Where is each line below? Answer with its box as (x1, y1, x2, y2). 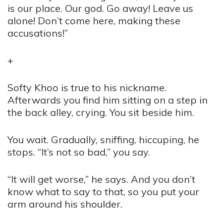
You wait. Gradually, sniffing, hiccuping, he (7, 133, 199, 146)
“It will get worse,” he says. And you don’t (7, 173, 195, 185)
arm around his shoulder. (7, 198, 122, 210)
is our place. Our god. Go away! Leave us (7, 2, 193, 14)
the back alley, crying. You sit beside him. (7, 106, 194, 118)
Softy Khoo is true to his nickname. (7, 81, 166, 94)
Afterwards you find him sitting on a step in (7, 94, 208, 106)
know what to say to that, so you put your (7, 185, 199, 198)
